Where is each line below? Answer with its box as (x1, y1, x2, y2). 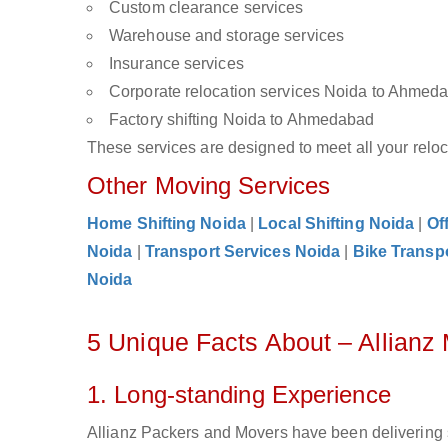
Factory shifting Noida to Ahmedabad (109, 111, 375, 128)
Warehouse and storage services (109, 27, 344, 44)
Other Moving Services (87, 172, 331, 199)
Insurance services (109, 55, 244, 72)
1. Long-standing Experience (87, 381, 391, 408)
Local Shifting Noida (258, 215, 415, 232)
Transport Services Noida (144, 243, 341, 260)
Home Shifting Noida (87, 215, 246, 232)
